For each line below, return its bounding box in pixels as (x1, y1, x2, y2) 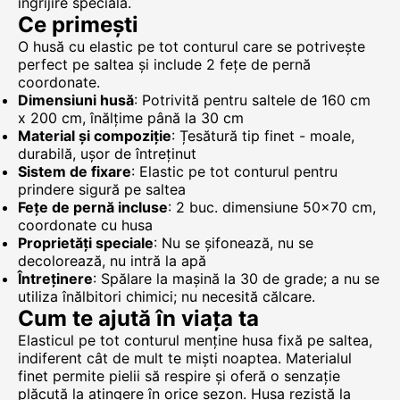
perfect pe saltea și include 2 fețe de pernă (18, 55, 311, 73)
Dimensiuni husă (18, 91, 134, 109)
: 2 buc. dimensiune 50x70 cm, (168, 198, 376, 216)
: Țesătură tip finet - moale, (171, 127, 354, 145)
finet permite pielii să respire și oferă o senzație (18, 367, 340, 385)
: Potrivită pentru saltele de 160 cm (134, 91, 371, 109)
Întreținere (18, 270, 93, 287)
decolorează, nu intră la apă (18, 252, 206, 270)
